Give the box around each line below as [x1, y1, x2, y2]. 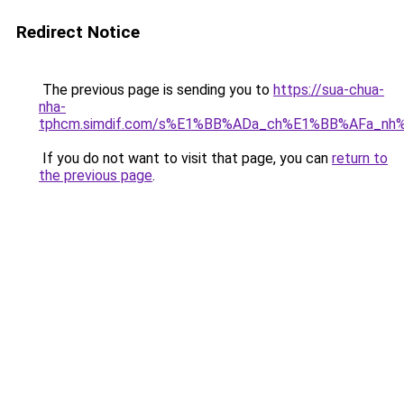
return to [332, 150, 388, 167]
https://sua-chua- [273, 81, 384, 98]
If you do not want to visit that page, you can [39, 150, 332, 167]
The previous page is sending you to [39, 81, 273, 98]
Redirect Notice [16, 22, 140, 42]
